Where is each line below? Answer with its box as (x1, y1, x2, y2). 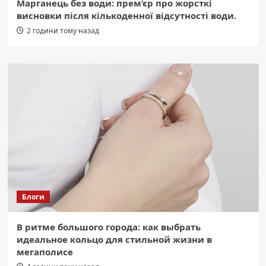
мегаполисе (16, 246, 73, 258)
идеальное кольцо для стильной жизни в (16, 233, 212, 246)
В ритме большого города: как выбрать (16, 221, 201, 233)
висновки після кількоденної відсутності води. (16, 9, 236, 22)
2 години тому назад (26, 26, 99, 36)
